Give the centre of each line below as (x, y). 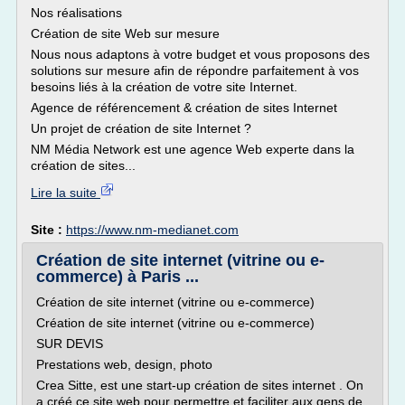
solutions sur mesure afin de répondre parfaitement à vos (195, 71)
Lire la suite (66, 193)
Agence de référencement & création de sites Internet (184, 108)
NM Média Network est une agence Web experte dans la (193, 149)
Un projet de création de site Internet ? (141, 128)
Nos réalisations (76, 13)
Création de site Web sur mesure (125, 33)
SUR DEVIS (70, 344)
